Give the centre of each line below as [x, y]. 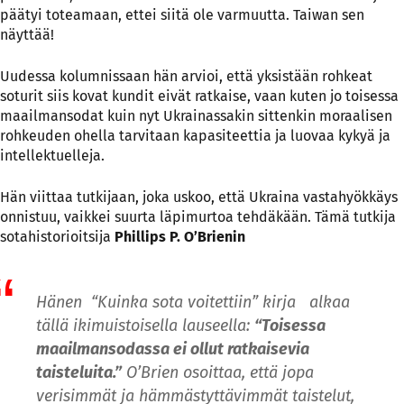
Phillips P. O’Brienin [180, 236]
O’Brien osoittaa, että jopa [218, 372]
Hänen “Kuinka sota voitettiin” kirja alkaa [193, 302]
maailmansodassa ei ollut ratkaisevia [173, 349]
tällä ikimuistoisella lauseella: [145, 325]
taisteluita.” [79, 372]
